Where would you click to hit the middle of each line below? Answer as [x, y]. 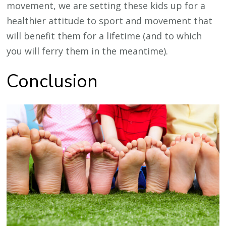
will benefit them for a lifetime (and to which [104, 36]
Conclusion [52, 81]
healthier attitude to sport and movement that [110, 20]
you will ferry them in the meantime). [88, 51]
